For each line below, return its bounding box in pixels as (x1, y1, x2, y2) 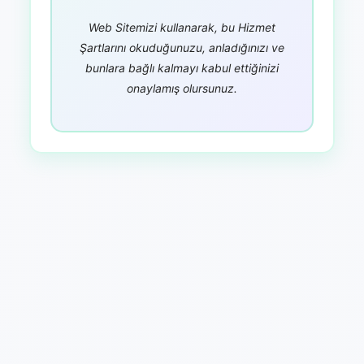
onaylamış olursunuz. (127, 80, 237, 95)
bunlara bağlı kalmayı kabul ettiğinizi (85, 60, 279, 75)
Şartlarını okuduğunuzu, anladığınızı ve (80, 40, 284, 54)
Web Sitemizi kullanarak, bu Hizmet (89, 19, 275, 34)
